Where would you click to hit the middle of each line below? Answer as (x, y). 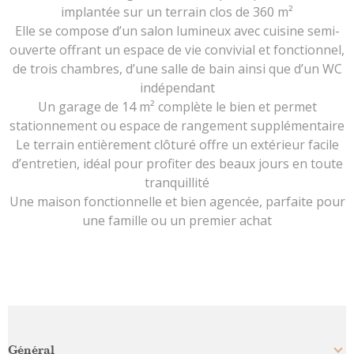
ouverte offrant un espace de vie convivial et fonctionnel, (177, 49)
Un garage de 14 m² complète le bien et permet (177, 106)
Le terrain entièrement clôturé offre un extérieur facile (177, 144)
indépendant (177, 87)
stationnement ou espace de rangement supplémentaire (177, 125)
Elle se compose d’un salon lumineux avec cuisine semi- (177, 30)
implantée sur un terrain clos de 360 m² (177, 11)
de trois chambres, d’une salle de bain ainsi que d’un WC (177, 68)
